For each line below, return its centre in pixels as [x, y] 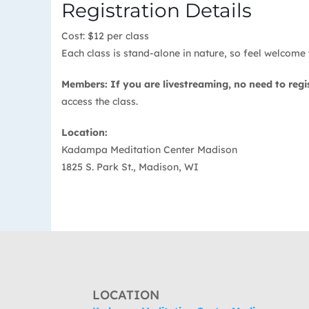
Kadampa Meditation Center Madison [149, 150]
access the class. [100, 102]
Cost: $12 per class [105, 36]
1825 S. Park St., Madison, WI [130, 167]
